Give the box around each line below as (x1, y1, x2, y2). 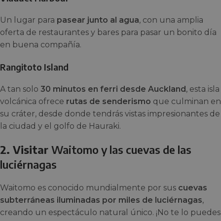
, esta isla (186, 84, 220, 94)
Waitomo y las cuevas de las (51, 143, 191, 156)
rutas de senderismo (66, 97, 151, 106)
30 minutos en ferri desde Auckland (40, 84, 186, 94)
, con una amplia (139, 15, 203, 25)
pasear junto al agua (57, 15, 139, 25)
